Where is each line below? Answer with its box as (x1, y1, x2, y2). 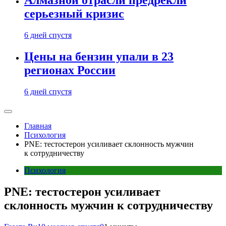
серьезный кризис (24, 7, 124, 21)
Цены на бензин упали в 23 (24, 50, 174, 64)
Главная (24, 122, 51, 130)
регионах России (24, 64, 116, 77)
